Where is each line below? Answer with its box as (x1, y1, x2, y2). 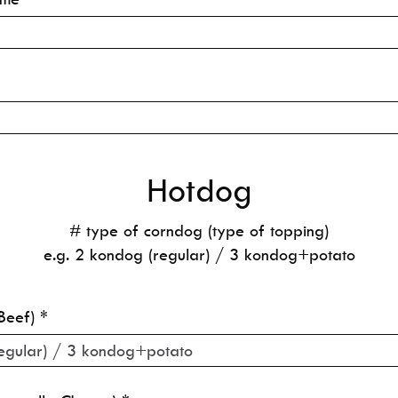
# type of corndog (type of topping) (69, 220, 329, 241)
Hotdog (146, 169, 252, 211)
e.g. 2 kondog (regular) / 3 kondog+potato (43, 244, 355, 265)
